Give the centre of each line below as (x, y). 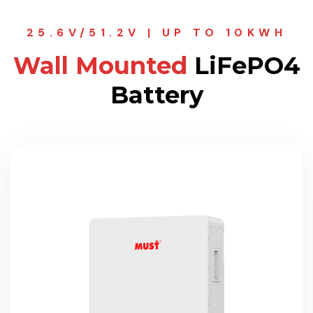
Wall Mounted (100, 66)
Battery (156, 95)
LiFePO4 (243, 66)
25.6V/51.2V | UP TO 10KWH (156, 32)
